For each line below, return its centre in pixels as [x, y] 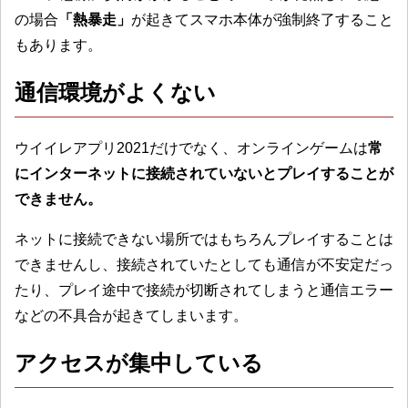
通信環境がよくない [115, 92]
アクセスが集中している [139, 362]
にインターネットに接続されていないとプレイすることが [204, 173]
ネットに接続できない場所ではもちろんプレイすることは [204, 239]
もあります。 [58, 45]
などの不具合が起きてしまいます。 [131, 315]
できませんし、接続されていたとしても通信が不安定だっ [204, 264]
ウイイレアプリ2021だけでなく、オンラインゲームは [191, 148]
